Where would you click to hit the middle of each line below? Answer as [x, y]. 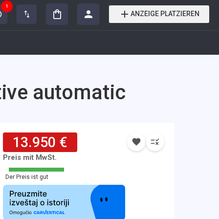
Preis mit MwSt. [30, 157]
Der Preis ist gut [27, 177]
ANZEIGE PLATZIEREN [165, 14]
